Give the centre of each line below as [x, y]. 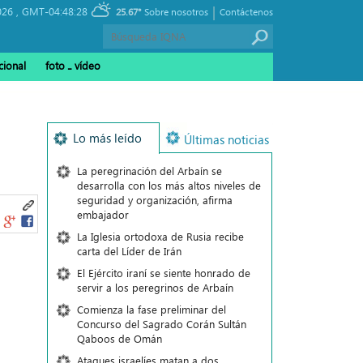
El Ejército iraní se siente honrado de [163, 273]
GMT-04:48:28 [55, 11]
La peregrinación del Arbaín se [149, 171]
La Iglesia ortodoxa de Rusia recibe [160, 236]
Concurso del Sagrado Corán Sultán [161, 324]
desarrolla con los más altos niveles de [169, 185]
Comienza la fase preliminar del [151, 309]
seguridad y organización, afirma [154, 200]
